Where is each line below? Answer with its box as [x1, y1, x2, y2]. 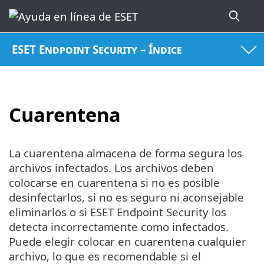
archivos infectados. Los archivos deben [9, 160, 214, 176]
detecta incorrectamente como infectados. [9, 219, 229, 235]
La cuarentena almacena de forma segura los [9, 146, 242, 161]
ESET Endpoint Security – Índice [12, 42, 183, 57]
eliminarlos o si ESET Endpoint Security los [9, 204, 226, 220]
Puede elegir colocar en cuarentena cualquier [9, 234, 246, 249]
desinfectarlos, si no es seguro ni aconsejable [9, 190, 244, 205]
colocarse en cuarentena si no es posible [9, 175, 220, 190]
